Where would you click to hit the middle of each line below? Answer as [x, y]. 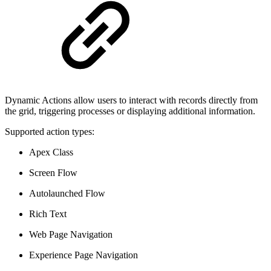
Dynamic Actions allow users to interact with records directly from [131, 100]
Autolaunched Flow [67, 193]
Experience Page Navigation [83, 255]
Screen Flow [53, 173]
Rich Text [48, 214]
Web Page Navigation [71, 234]
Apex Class [51, 152]
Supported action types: [50, 132]
